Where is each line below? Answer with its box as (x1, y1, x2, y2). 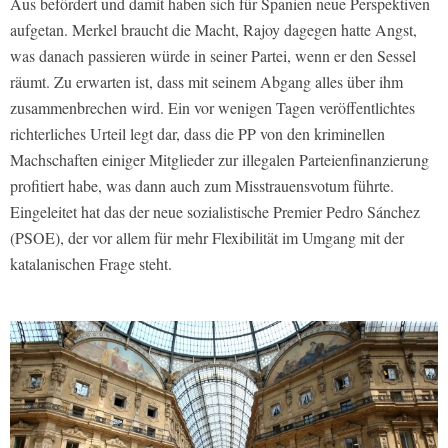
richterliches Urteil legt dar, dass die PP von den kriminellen (10, 122, 385, 144)
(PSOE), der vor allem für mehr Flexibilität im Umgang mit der (10, 226, 404, 248)
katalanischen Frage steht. (10, 252, 172, 274)
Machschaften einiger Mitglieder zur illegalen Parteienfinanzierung (10, 148, 429, 170)
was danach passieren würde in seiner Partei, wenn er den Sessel (10, 44, 416, 66)
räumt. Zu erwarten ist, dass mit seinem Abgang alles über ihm (10, 70, 403, 92)
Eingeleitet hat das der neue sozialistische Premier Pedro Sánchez (10, 200, 420, 222)
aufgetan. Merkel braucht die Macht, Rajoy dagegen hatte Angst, (10, 18, 417, 40)
